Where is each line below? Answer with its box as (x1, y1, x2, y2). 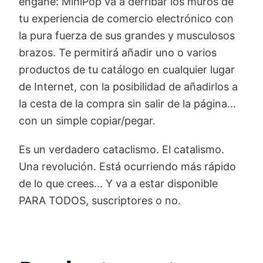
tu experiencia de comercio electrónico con (19, 12, 234, 25)
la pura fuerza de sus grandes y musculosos (19, 29, 235, 42)
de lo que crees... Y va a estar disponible (19, 177, 218, 190)
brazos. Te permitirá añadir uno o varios (19, 46, 217, 59)
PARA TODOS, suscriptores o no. (19, 194, 181, 207)
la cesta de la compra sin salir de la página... (19, 97, 236, 110)
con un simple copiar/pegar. (19, 114, 156, 127)
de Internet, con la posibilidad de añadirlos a (19, 80, 238, 93)
